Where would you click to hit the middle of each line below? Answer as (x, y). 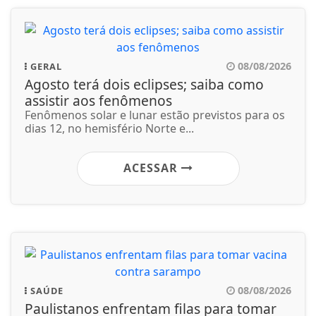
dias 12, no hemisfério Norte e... (109, 129)
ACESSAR (152, 168)
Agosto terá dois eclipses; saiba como (144, 85)
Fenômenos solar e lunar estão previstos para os (155, 115)
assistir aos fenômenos (98, 101)
